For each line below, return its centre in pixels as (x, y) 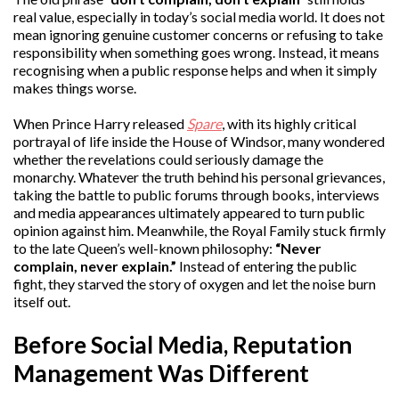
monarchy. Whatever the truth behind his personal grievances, (199, 177)
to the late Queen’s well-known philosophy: (144, 248)
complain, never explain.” (95, 266)
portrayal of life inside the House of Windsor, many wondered (199, 141)
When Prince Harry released (100, 123)
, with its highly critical (289, 123)
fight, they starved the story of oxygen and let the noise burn (195, 284)
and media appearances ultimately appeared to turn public (189, 212)
